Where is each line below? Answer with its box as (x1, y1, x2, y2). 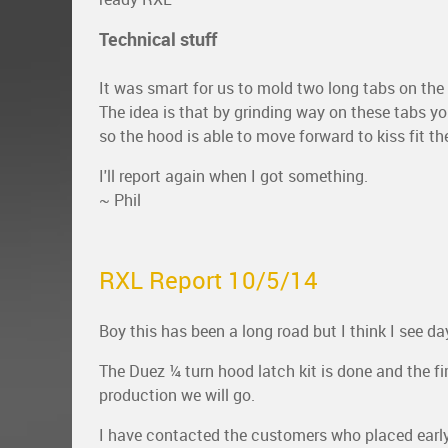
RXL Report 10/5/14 (99, 265, 318, 295)
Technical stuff (99, 28, 217, 51)
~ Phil (99, 190, 141, 210)
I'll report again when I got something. (99, 166, 368, 186)
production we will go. (99, 385, 255, 405)
